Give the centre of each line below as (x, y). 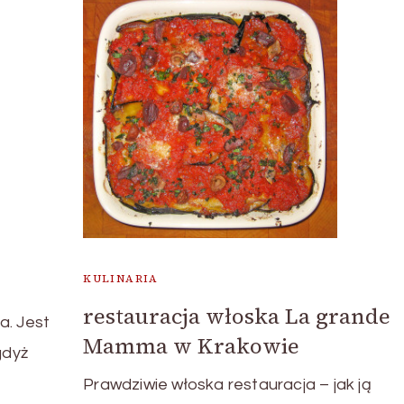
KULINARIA (121, 278)
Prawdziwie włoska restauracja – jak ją (227, 384)
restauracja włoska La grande (237, 316)
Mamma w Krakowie (192, 345)
